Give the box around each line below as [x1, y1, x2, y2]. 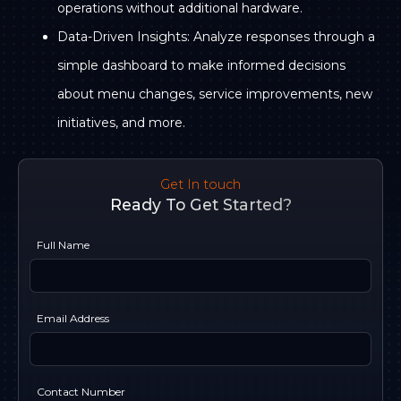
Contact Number [37, 385, 125, 399]
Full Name [37, 238, 90, 252]
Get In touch [160, 176, 241, 193]
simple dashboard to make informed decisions [57, 56, 346, 73]
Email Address [37, 311, 109, 326]
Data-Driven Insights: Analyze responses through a [57, 28, 376, 45]
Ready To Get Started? [109, 195, 292, 215]
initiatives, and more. [57, 114, 186, 131]
